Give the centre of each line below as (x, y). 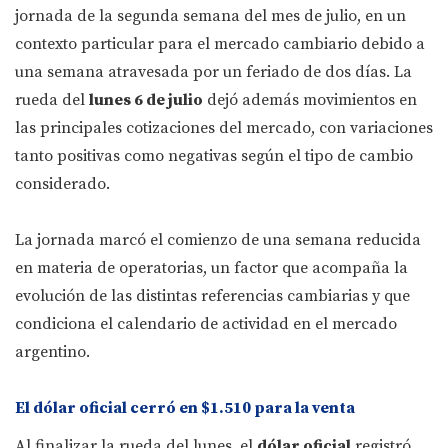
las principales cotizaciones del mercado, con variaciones (224, 128)
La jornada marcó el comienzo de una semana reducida (218, 240)
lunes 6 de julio (146, 100)
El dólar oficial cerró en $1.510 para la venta (185, 408)
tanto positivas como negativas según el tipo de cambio (214, 156)
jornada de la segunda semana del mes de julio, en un (210, 16)
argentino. (52, 352)
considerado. (62, 184)
